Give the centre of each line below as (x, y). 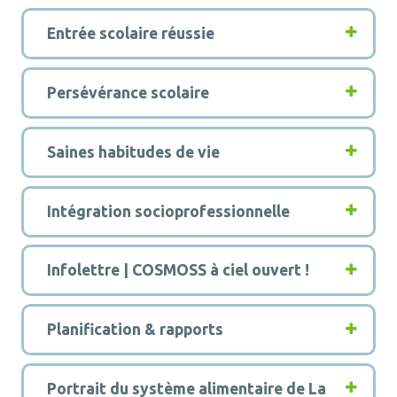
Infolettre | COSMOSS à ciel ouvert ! (178, 270)
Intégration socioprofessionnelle (168, 211)
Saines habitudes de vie (135, 152)
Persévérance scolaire (129, 92)
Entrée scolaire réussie (130, 33)
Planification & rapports (136, 330)
